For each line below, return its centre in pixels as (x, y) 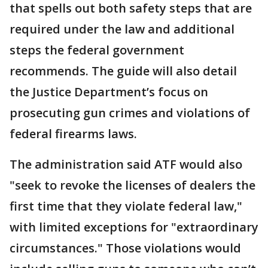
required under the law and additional (122, 29)
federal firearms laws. (73, 133)
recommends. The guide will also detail (123, 71)
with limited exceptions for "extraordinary (134, 227)
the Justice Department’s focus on (109, 92)
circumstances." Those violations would (125, 248)
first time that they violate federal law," (126, 206)
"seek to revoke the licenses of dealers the (133, 185)
